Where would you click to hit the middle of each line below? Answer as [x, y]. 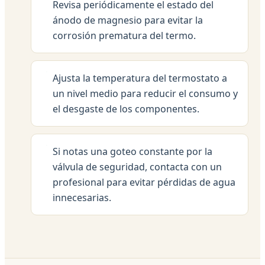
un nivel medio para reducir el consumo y [145, 93]
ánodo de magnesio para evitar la [128, 20]
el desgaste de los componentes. [126, 109]
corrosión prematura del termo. [124, 35]
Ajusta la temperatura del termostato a [140, 78]
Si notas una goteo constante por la [132, 151]
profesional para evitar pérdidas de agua [144, 182]
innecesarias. [82, 197]
